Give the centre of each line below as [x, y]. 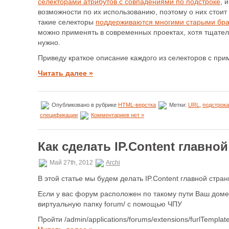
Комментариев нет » [118, 115]
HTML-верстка [137, 105]
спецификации [59, 115]
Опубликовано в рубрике [84, 105]
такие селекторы [67, 22]
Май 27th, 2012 [71, 163]
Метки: [178, 105]
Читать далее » [65, 73]
